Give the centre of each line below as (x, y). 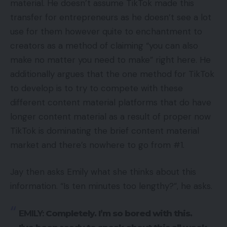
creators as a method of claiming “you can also (104, 45)
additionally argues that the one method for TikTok (112, 74)
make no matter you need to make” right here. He (110, 60)
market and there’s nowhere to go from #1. (99, 145)
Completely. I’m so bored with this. (118, 213)
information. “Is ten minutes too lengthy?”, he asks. (111, 186)
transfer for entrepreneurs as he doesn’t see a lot (111, 17)
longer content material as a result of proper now (110, 116)
